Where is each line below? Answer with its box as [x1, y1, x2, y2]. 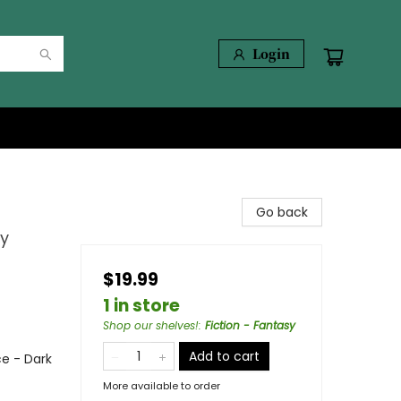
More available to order [103, 379, 220, 393]
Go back [256, 203, 308, 221]
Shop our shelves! [103, 318, 199, 333]
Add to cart [189, 347, 260, 365]
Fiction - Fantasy [205, 318, 295, 333]
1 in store [103, 294, 180, 318]
